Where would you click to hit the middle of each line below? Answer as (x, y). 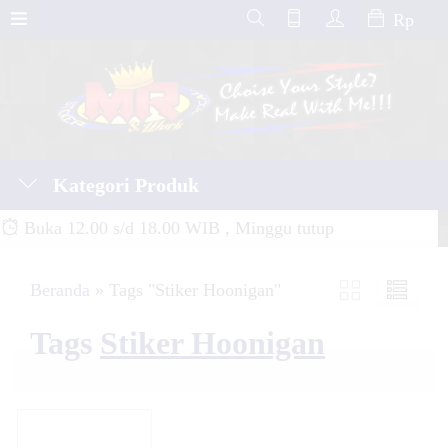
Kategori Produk (123, 185)
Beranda (60, 290)
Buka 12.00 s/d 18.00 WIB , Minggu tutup (176, 228)
